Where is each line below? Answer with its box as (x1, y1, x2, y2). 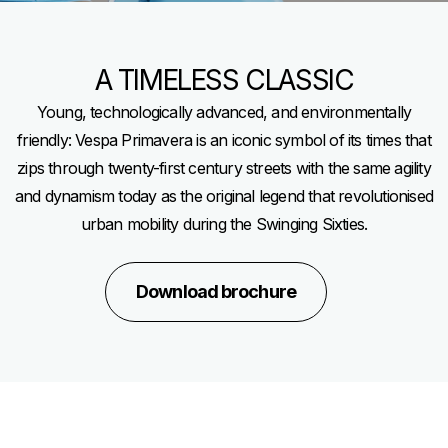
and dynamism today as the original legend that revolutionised (14, 186, 434, 206)
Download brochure (136, 281, 296, 302)
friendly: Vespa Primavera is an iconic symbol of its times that (17, 130, 431, 150)
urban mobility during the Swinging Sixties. (80, 214, 368, 234)
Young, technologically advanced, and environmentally (36, 102, 412, 122)
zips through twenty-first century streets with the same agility (17, 158, 431, 178)
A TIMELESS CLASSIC (94, 63, 354, 97)
